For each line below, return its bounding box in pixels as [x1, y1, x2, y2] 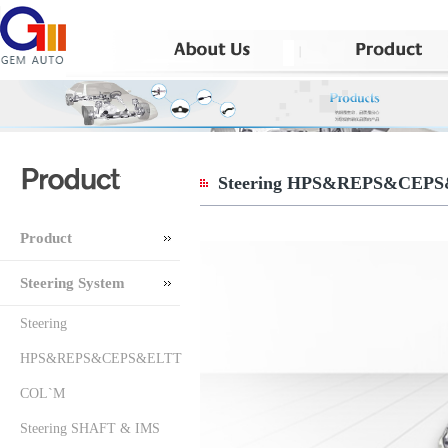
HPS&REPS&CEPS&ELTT [20, 350, 182, 366]
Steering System [20, 274, 125, 291]
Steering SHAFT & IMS [20, 420, 160, 436]
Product [20, 229, 72, 246]
